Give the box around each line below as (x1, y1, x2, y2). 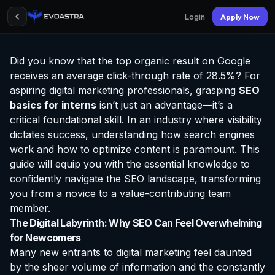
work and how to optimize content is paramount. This (10, 143, 260, 155)
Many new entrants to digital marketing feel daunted (10, 246, 252, 258)
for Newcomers (10, 231, 81, 244)
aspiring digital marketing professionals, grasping (10, 84, 239, 96)
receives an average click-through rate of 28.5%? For (10, 69, 260, 82)
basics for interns (10, 99, 96, 111)
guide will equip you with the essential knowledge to (10, 158, 250, 170)
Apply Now (220, 12, 260, 21)
